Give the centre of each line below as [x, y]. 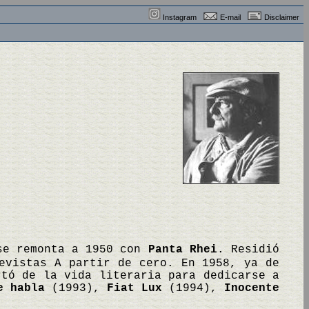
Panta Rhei [182, 250]
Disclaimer [282, 17]
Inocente [252, 288]
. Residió [248, 250]
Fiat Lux [134, 288]
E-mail [230, 17]
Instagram [180, 17]
